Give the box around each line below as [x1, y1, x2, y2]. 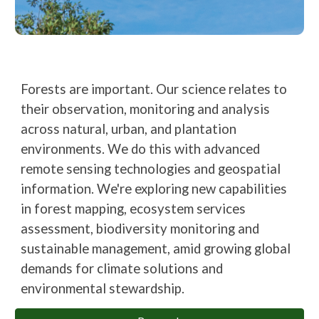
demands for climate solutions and [21, 260, 224, 276]
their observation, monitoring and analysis [21, 100, 271, 117]
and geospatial [194, 160, 281, 177]
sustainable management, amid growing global [21, 240, 291, 256]
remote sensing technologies [21, 160, 192, 177]
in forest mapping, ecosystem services [21, 200, 246, 216]
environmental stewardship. [21, 280, 185, 296]
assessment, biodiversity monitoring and [21, 220, 260, 236]
